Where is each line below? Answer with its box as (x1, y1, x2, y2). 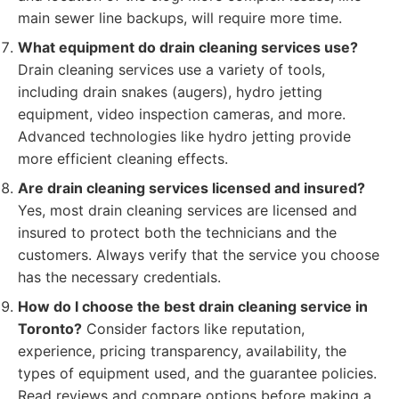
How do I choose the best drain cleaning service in (18, 297, 368, 315)
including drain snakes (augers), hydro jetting (18, 83, 322, 101)
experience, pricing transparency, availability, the (18, 342, 346, 360)
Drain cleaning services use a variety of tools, (18, 61, 325, 78)
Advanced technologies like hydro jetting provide (18, 127, 351, 145)
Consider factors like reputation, (82, 320, 305, 338)
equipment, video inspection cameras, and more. (18, 105, 346, 123)
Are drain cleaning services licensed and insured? (18, 179, 365, 197)
